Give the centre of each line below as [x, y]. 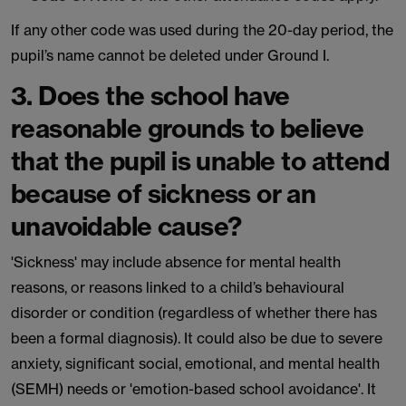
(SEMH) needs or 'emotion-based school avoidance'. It [193, 389]
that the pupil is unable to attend [200, 161]
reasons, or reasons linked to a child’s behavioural [178, 287]
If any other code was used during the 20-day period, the [202, 30]
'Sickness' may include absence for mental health [176, 262]
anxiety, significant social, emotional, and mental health [195, 363]
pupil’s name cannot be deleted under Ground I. [170, 55]
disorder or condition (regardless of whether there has [194, 313]
